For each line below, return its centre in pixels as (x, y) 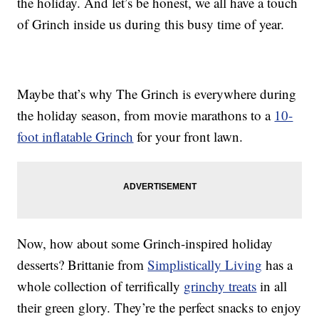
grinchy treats (220, 286)
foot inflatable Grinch (75, 137)
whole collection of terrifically (101, 286)
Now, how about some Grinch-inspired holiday (145, 244)
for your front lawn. (188, 137)
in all (272, 286)
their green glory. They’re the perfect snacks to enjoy (159, 308)
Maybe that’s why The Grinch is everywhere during (157, 94)
